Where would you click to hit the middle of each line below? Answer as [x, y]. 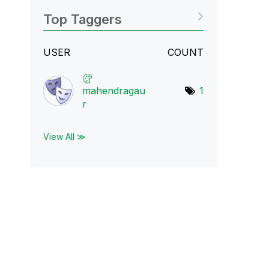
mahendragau [113, 91]
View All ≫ [64, 137]
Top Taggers [82, 19]
